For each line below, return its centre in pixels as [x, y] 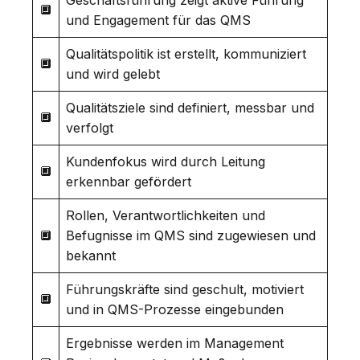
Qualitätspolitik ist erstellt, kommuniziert [186, 53]
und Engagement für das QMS [158, 20]
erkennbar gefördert [129, 181]
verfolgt [90, 127]
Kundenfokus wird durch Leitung [166, 161]
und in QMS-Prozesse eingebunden [175, 309]
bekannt [91, 255]
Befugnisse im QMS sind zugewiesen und [191, 235]
